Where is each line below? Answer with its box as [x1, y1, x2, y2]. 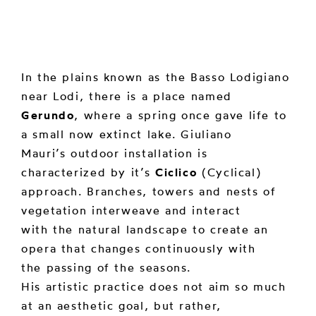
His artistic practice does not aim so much [21, 279, 286, 293]
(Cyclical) [197, 164, 262, 179]
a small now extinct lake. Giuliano [21, 126, 232, 141]
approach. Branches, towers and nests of [21, 183, 276, 198]
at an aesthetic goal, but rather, [21, 298, 221, 312]
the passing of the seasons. [21, 260, 192, 274]
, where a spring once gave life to [74, 107, 287, 122]
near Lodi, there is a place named [21, 88, 232, 103]
